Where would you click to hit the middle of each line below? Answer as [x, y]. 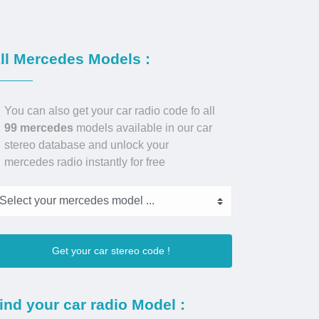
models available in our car [143, 127]
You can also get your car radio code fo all [110, 110]
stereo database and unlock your [87, 145]
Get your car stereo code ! [111, 250]
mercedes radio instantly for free [85, 162]
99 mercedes [39, 127]
